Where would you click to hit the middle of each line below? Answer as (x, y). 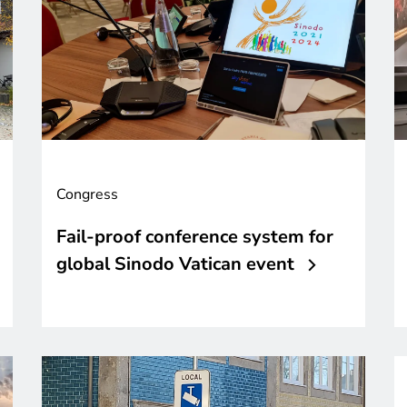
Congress (87, 195)
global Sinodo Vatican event (175, 264)
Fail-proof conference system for (195, 237)
